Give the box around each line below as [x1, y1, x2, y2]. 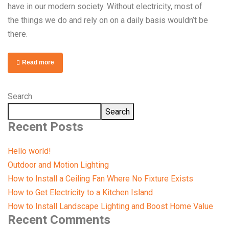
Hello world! [8, 146, 51, 156]
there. [8, 29, 28, 39]
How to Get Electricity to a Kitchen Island [8, 188, 153, 198]
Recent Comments [8, 213, 110, 227]
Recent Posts [8, 120, 83, 134]
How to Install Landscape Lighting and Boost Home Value [8, 201, 213, 212]
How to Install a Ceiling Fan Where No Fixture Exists [8, 174, 193, 184]
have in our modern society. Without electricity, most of [8, 2, 202, 12]
